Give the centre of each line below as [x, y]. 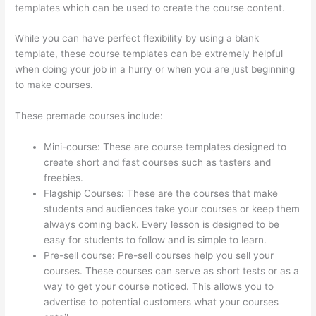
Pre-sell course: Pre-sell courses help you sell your [159, 256]
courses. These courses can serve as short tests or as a [172, 271]
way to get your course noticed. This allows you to [159, 287]
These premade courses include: [89, 116]
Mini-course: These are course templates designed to [165, 147]
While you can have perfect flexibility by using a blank [137, 38]
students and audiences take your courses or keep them [172, 209]
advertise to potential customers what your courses [162, 302]
